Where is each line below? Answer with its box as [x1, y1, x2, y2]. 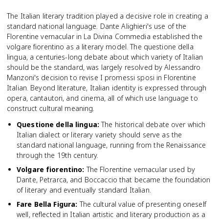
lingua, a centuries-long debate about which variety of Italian [7, 52, 203, 62]
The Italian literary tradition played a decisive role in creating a [7, 11, 208, 21]
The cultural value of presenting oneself [79, 199, 206, 209]
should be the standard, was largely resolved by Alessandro [7, 63, 201, 72]
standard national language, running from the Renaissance [17, 140, 206, 150]
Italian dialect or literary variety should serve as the [17, 130, 182, 139]
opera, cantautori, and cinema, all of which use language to [7, 93, 198, 103]
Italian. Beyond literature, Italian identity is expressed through [7, 83, 207, 92]
